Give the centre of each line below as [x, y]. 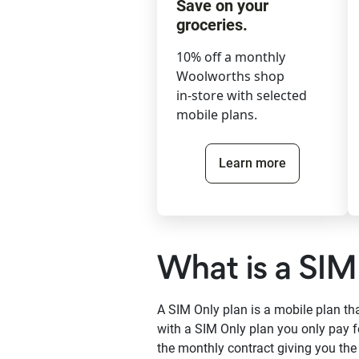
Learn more [252, 163]
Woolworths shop [230, 77]
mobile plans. [217, 115]
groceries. [212, 25]
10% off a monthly [231, 57]
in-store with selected [242, 96]
